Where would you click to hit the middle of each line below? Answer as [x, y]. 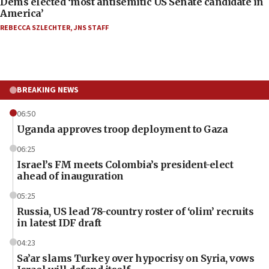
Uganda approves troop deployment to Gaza [122, 129]
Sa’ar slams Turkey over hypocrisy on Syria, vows [135, 258]
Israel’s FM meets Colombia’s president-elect [125, 164]
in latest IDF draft [59, 222]
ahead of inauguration [70, 176]
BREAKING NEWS [48, 90]
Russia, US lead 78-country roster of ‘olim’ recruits [135, 211]
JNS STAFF [91, 28]
